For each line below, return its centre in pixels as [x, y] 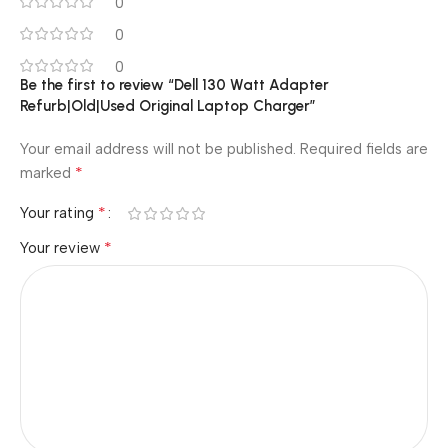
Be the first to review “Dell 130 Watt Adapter [174, 85]
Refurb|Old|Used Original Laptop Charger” [168, 106]
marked [47, 173]
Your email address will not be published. [158, 149]
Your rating [59, 213]
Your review [62, 248]
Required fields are [364, 149]
